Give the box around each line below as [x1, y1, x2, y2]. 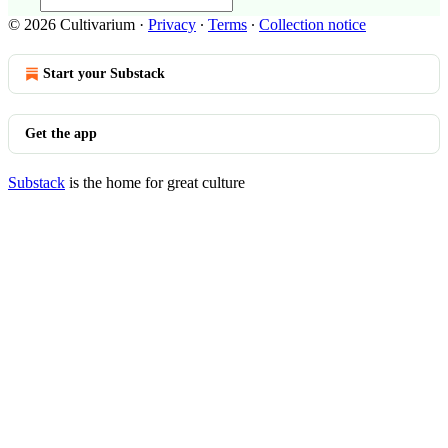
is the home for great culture [65, 174, 245, 191]
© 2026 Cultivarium [8, 16, 135, 33]
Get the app [25, 126, 97, 141]
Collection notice [259, 16, 366, 33]
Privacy [148, 16, 196, 33]
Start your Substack [43, 66, 165, 81]
